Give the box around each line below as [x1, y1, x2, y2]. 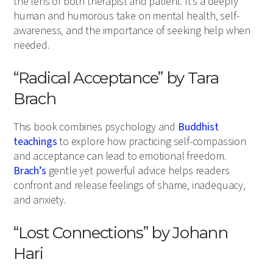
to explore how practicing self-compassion [57, 134, 246, 150]
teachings [13, 134, 57, 150]
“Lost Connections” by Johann [13, 223, 228, 243]
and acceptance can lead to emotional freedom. [13, 149, 226, 165]
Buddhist [177, 119, 219, 135]
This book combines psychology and [13, 119, 178, 135]
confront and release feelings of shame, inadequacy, [13, 178, 246, 194]
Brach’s [13, 163, 46, 179]
